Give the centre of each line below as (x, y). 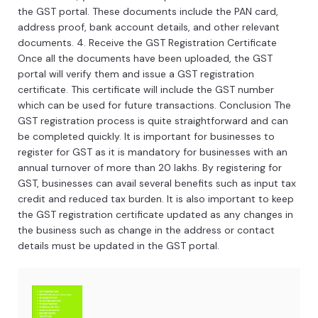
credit (32, 199)
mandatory (153, 152)
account (133, 27)
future (137, 105)
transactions (183, 105)
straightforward (210, 121)
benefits (192, 183)
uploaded (205, 59)
